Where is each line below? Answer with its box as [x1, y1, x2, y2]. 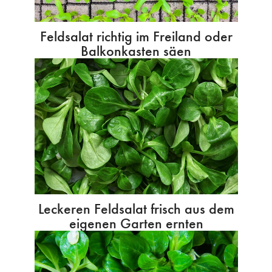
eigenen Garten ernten [69, 213, 203, 233]
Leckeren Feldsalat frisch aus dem [38, 199, 234, 218]
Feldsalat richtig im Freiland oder [39, 27, 233, 46]
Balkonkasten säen [81, 41, 191, 61]
